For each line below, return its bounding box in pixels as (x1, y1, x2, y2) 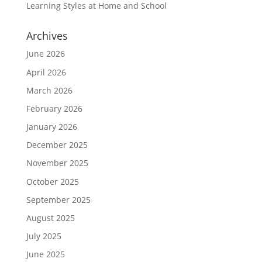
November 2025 (26, 157, 88, 169)
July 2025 (26, 230, 61, 242)
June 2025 (26, 249, 65, 260)
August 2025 (26, 212, 75, 224)
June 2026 (26, 48, 65, 60)
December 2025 (26, 139, 88, 151)
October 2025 (26, 175, 79, 187)
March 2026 (26, 84, 73, 96)
